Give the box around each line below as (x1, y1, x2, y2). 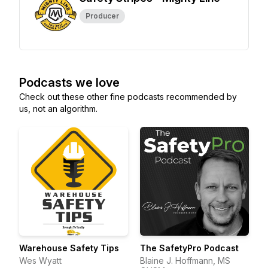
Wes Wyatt (19, 255, 62, 266)
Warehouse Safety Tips (19, 243, 119, 253)
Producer (86, 11, 119, 20)
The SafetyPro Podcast (140, 243, 239, 253)
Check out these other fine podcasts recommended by (19, 92, 237, 102)
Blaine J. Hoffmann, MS (140, 255, 230, 266)
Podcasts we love (19, 75, 120, 90)
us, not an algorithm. (19, 103, 98, 114)
